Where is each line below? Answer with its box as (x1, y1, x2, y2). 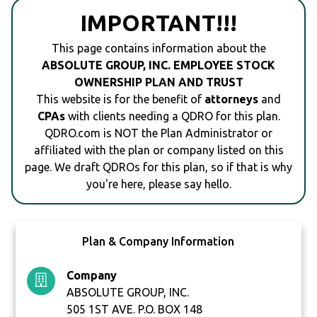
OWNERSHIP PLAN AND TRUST (74, 76, 243, 89)
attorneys (204, 93, 258, 106)
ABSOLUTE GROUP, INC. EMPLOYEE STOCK (42, 59, 275, 72)
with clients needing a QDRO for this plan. (64, 110, 280, 123)
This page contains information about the (51, 42, 266, 55)
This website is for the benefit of (36, 93, 204, 106)
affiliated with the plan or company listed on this (33, 144, 284, 157)
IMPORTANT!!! (80, 10, 237, 36)
